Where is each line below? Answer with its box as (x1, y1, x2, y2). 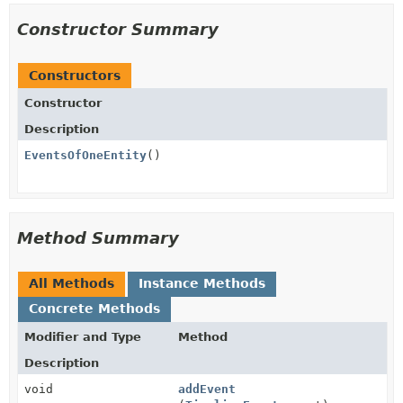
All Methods (29, 276, 114, 291)
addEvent (178, 382, 236, 396)
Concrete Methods (29, 301, 160, 316)
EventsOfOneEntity (24, 148, 147, 162)
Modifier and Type (24, 330, 141, 344)
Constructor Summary (17, 20, 219, 39)
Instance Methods (139, 276, 265, 291)
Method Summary (17, 228, 179, 247)
